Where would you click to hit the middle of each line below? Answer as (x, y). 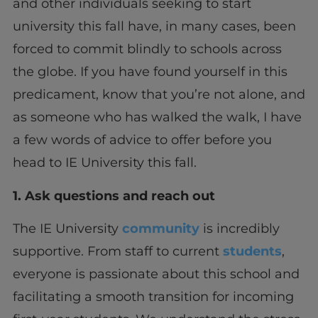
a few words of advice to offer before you (142, 140)
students (252, 252)
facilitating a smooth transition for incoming (153, 297)
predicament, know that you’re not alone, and (159, 95)
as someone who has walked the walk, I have (157, 117)
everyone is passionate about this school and (156, 274)
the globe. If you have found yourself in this (150, 72)
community (160, 229)
